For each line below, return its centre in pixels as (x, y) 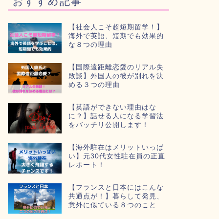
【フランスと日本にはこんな (116, 187)
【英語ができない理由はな (112, 107)
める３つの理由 (94, 85)
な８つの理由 (90, 45)
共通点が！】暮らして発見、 (116, 196)
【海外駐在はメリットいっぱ (116, 147)
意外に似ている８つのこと (112, 205)
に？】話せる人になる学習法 (116, 116)
